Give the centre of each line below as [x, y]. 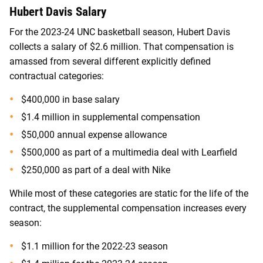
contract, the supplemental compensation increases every [128, 208]
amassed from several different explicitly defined [110, 62]
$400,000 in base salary [70, 100]
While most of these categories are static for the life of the [129, 194]
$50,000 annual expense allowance [94, 135]
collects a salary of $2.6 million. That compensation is [122, 47]
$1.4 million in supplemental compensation [111, 117]
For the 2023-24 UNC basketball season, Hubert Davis [120, 32]
